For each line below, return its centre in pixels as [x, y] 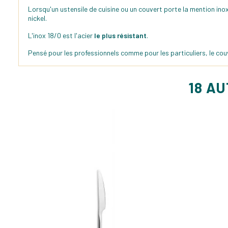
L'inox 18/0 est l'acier [61, 36]
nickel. [37, 18]
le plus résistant [120, 36]
